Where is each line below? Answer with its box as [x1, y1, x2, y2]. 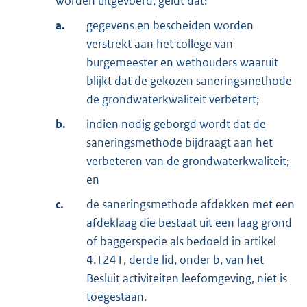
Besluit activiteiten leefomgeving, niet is [86, 270, 287, 286]
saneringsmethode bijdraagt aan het [86, 134, 273, 150]
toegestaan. [86, 288, 147, 304]
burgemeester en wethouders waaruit [86, 54, 278, 70]
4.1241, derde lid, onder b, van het [86, 251, 264, 267]
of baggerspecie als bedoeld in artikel [86, 233, 276, 249]
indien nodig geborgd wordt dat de [86, 116, 266, 132]
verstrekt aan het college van [86, 36, 233, 51]
